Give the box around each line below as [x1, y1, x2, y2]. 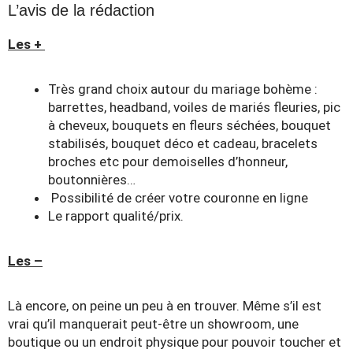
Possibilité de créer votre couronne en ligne [48, 190, 308, 206]
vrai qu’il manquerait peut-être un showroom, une [8, 316, 299, 332]
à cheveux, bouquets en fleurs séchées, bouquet [48, 117, 331, 133]
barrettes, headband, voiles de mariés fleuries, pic [48, 99, 340, 115]
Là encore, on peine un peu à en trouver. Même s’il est [8, 298, 321, 314]
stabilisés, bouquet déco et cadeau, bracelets [48, 136, 318, 151]
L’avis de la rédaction [8, 2, 154, 19]
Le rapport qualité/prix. [48, 208, 184, 224]
